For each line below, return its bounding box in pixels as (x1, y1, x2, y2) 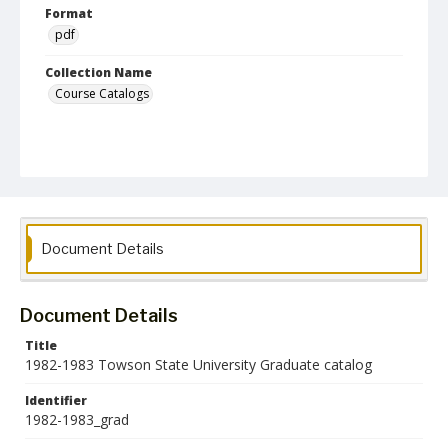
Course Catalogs (55, 85, 149, 102)
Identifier (25, 392, 87, 409)
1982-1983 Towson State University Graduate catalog (25, 355, 372, 374)
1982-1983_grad (25, 410, 129, 429)
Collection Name (45, 64, 152, 81)
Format (45, 5, 93, 22)
